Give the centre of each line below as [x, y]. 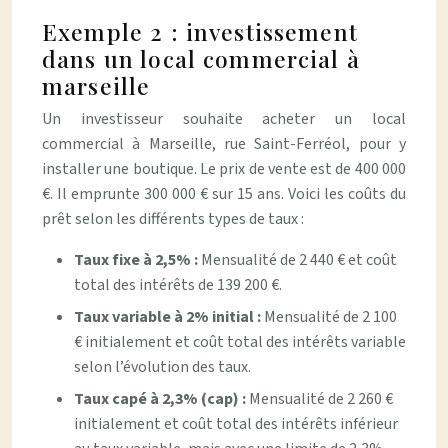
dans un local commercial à [201, 58]
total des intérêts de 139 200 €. [178, 285]
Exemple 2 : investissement [200, 31]
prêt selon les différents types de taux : [173, 219]
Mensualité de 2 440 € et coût [299, 260]
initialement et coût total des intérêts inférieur [236, 424]
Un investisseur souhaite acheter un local [224, 119]
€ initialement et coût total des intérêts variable [240, 342]
